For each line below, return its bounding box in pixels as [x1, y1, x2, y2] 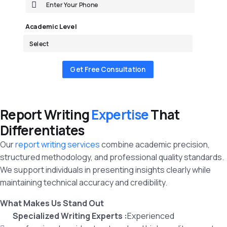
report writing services [14, 139, 100, 150]
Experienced [127, 210, 174, 222]
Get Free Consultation [70, 64, 146, 74]
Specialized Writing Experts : [13, 210, 127, 222]
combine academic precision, [100, 139, 210, 150]
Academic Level [25, 22, 77, 31]
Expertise [91, 105, 151, 124]
